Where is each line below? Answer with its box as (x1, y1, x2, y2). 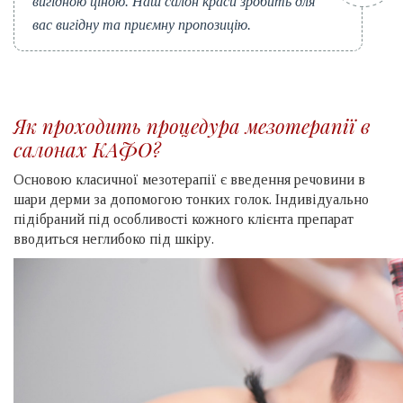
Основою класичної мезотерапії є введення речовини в (13, 172, 365, 188)
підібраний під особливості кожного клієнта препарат (13, 211, 354, 228)
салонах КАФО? (13, 136, 161, 164)
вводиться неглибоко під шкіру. (13, 231, 214, 247)
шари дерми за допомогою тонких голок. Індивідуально (13, 192, 369, 208)
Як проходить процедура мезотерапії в (13, 112, 371, 140)
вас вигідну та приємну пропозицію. (32, 17, 251, 33)
